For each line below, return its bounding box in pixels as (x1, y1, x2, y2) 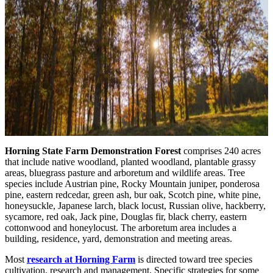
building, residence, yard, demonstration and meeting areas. (5, 233, 235, 244)
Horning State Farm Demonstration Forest (5, 146, 181, 157)
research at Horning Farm (27, 254, 135, 265)
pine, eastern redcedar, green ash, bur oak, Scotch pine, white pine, (5, 190, 261, 200)
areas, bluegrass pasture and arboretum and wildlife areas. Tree (5, 168, 245, 179)
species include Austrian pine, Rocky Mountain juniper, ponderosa (5, 179, 260, 190)
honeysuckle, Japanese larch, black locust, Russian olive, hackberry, (5, 200, 266, 211)
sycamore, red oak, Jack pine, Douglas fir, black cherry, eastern (5, 211, 247, 222)
